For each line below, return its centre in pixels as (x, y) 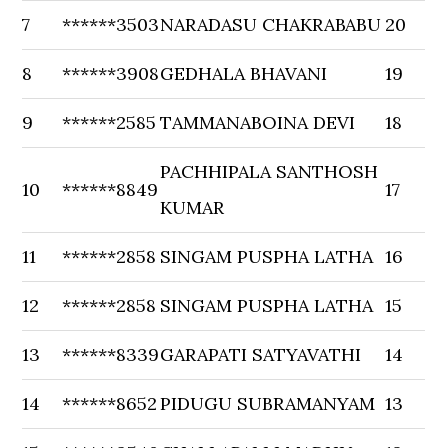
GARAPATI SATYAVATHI (261, 354)
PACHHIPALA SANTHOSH (269, 171)
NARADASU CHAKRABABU (271, 24)
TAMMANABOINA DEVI (258, 122)
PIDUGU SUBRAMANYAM (268, 403)
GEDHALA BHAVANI (244, 73)
